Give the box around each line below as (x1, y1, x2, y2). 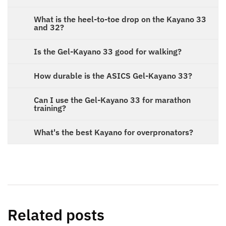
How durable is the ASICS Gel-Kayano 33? (34, 71, 192, 81)
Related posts (8, 205, 104, 225)
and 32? (34, 22, 64, 33)
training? (34, 103, 66, 114)
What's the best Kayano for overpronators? (34, 127, 193, 138)
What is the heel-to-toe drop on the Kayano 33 (34, 14, 206, 25)
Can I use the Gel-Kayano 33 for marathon (34, 95, 191, 105)
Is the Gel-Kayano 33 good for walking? (34, 46, 182, 57)
